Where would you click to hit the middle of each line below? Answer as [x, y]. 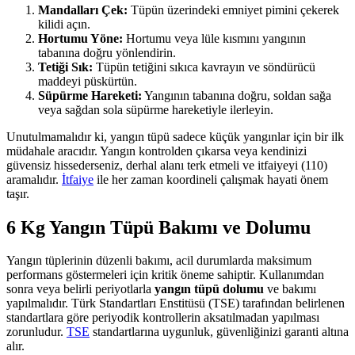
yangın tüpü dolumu [209, 289]
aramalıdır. [34, 179]
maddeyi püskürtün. [88, 81]
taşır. [18, 193]
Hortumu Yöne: [80, 38]
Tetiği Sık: [65, 67]
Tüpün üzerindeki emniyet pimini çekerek [233, 10]
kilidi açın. [64, 24]
